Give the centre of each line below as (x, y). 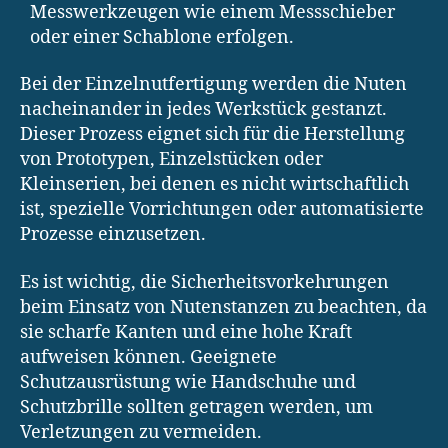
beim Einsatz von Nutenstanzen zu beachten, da (223, 307)
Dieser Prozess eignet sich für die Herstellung (212, 135)
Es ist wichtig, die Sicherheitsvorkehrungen (204, 282)
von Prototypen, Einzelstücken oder (171, 160)
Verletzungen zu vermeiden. (141, 432)
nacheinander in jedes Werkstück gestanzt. (203, 110)
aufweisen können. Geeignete (148, 357)
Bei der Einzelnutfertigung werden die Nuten (213, 85)
